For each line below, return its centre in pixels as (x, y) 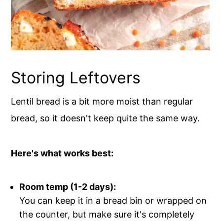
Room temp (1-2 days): (68, 186)
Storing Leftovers (76, 77)
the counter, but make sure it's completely (107, 214)
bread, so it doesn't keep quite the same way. (106, 118)
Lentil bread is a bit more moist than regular (102, 101)
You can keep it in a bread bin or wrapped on (113, 200)
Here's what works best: (62, 153)
